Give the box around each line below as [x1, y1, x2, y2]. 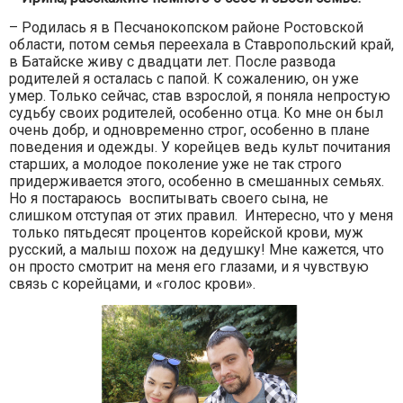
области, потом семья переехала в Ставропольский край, [9, 35, 394, 53]
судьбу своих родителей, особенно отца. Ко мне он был [9, 103, 383, 121]
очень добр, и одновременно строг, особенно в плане [9, 121, 370, 139]
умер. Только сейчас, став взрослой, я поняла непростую [9, 86, 390, 104]
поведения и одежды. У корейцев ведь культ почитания [9, 138, 390, 156]
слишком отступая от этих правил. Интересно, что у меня [9, 206, 393, 224]
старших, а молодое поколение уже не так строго [9, 155, 342, 173]
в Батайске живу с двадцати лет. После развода [9, 52, 336, 70]
